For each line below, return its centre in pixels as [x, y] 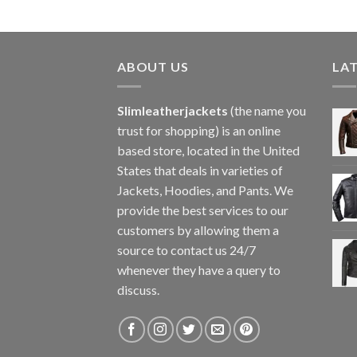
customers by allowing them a [198, 229]
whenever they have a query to [199, 269]
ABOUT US [153, 67]
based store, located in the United [208, 150]
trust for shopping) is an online [199, 130]
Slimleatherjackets [173, 110]
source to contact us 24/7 [186, 249]
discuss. [138, 289]
